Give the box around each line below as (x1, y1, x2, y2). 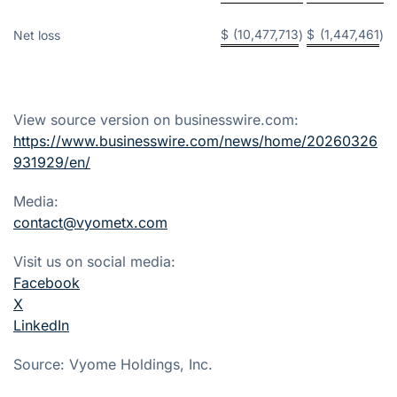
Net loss (13, 27, 60, 43)
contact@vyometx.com (13, 213, 167, 231)
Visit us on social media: (13, 252, 175, 270)
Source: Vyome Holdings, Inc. (13, 354, 213, 373)
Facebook (13, 273, 80, 292)
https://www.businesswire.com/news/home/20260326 (13, 131, 378, 150)
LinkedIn (13, 315, 69, 334)
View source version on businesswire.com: (13, 110, 299, 128)
